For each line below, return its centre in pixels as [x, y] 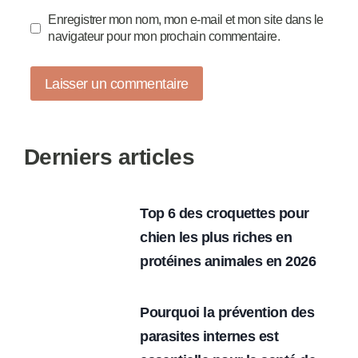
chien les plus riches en [216, 237]
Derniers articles [109, 157]
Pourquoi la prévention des [227, 312]
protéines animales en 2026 [228, 261]
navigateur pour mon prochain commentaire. [164, 36]
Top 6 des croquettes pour [225, 213]
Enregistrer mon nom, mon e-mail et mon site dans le [186, 20]
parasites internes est [209, 336]
